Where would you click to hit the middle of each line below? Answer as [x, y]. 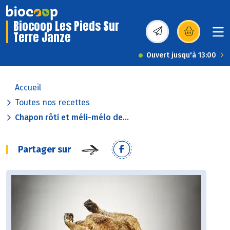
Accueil [28, 88]
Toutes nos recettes [52, 103]
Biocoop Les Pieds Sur [66, 26]
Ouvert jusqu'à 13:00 [181, 55]
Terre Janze [42, 37]
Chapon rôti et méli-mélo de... [72, 118]
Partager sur [44, 150]
